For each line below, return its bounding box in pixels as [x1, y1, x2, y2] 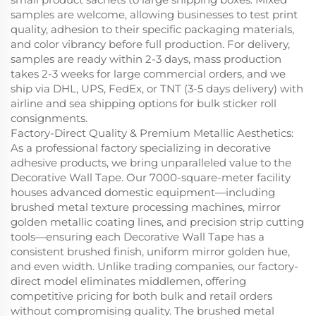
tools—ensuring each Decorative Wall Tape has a [11, 229, 265, 243]
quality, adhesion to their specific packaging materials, [11, 22, 294, 36]
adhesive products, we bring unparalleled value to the [11, 155, 291, 169]
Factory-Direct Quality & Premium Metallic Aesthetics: [11, 126, 293, 140]
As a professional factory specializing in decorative [11, 140, 271, 154]
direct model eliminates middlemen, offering [11, 274, 246, 288]
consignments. [11, 111, 87, 125]
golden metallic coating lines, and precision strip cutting [11, 214, 304, 229]
